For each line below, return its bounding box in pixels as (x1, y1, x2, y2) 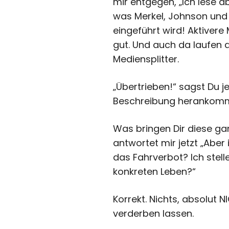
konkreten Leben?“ (113, 165, 196, 178)
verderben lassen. (113, 207, 194, 220)
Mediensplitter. (113, 53, 179, 66)
